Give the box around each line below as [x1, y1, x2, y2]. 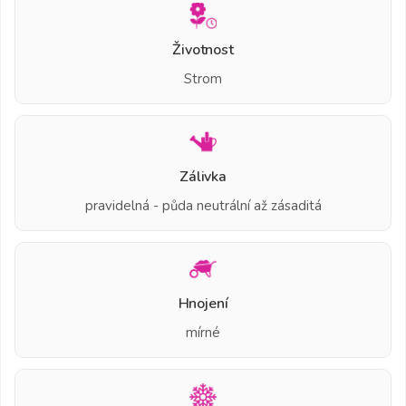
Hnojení [178, 294, 228, 314]
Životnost [172, 40, 234, 60]
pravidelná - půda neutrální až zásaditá [84, 197, 322, 215]
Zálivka [179, 167, 227, 187]
